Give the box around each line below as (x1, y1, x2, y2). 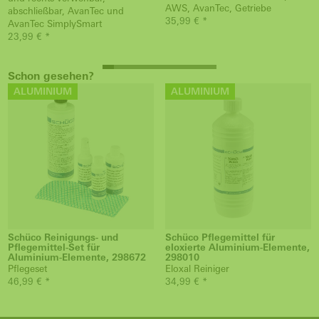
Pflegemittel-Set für (8, 242, 100, 253)
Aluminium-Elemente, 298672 (8, 252, 146, 263)
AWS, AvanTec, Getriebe (165, 3, 271, 14)
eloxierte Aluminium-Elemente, (165, 242, 310, 253)
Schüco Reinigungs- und (8, 232, 118, 243)
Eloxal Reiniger (165, 263, 229, 274)
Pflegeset (8, 263, 47, 274)
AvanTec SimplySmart (8, 19, 102, 29)
